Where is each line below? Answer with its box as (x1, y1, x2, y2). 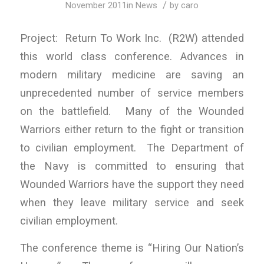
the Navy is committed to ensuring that (19, 159, 245, 172)
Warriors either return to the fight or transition (19, 123, 245, 136)
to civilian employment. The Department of (19, 141, 245, 154)
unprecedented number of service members (19, 86, 245, 99)
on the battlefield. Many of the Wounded (19, 104, 245, 117)
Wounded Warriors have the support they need (19, 177, 245, 190)
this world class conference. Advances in (19, 49, 245, 62)
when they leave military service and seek (19, 196, 245, 209)
